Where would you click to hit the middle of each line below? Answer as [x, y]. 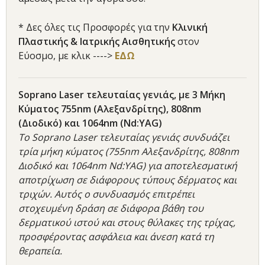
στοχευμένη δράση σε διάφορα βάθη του [111, 209]
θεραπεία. [40, 251]
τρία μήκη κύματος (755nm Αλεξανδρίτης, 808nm [129, 152]
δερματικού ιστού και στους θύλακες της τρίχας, [127, 223]
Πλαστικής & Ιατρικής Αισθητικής [98, 42]
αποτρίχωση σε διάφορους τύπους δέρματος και [127, 180]
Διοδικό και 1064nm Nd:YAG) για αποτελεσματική [128, 166]
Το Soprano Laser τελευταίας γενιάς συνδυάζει [124, 138]
